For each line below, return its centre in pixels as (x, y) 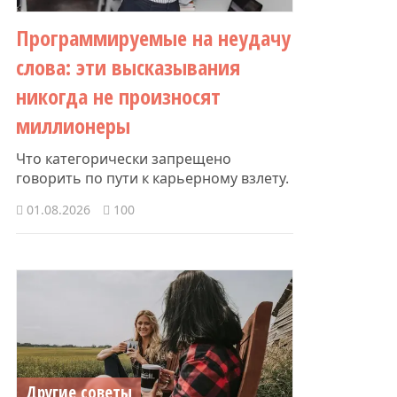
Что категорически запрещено (124, 158)
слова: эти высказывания (128, 66)
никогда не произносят (118, 96)
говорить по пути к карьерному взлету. (152, 178)
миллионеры (73, 125)
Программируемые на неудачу (153, 37)
